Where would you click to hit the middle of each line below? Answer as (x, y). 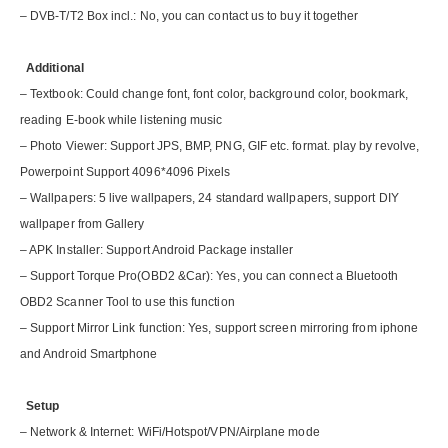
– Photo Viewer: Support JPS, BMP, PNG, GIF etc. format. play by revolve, (220, 146)
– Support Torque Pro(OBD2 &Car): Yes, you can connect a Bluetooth (209, 276)
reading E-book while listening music (121, 120)
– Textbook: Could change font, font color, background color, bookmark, (214, 94)
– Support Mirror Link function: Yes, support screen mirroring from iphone (219, 328)
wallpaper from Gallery (82, 224)
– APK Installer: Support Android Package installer (157, 250)
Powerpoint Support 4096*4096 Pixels (125, 172)
